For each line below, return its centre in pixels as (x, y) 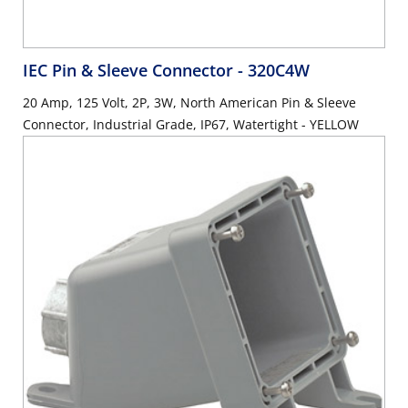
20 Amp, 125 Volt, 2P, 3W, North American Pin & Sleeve (189, 102)
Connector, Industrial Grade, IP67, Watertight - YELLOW (191, 124)
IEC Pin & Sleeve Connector (130, 70)
